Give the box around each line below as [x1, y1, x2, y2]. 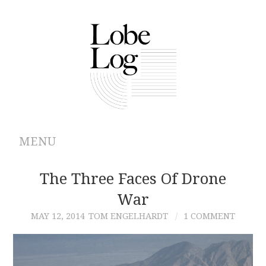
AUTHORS [28, 226, 83, 238]
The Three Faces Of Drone [40, 169, 226, 188]
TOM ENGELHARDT [88, 211, 168, 221]
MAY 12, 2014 [31, 211, 85, 221]
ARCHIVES [28, 195, 85, 208]
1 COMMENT [183, 211, 235, 221]
